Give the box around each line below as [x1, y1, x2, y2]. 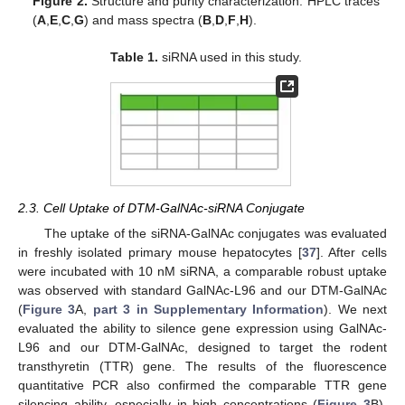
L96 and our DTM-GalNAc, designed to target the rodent [18, 339, 387, 354]
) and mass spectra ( [84, 12, 203, 27]
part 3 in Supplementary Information [92, 301, 325, 316]
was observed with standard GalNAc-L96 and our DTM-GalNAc [18, 282, 387, 297]
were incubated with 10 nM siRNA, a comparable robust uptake [18, 263, 387, 278]
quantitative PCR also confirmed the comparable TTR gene [18, 377, 387, 392]
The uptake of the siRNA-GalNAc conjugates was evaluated [43, 225, 387, 240]
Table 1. [110, 49, 159, 64]
